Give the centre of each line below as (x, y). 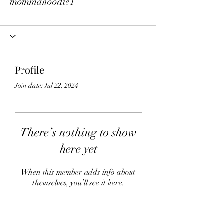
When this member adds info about (78, 172)
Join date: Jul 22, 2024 (46, 85)
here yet (78, 149)
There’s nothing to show (78, 132)
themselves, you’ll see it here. (78, 183)
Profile (29, 70)
